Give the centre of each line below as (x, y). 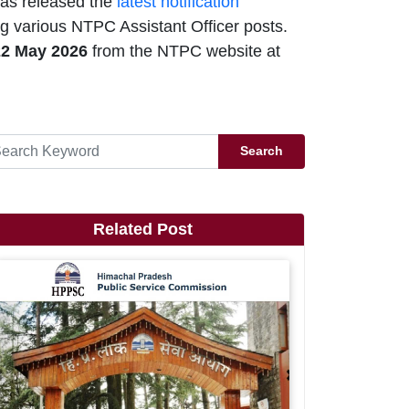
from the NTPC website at (184, 51)
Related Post (142, 229)
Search (262, 151)
